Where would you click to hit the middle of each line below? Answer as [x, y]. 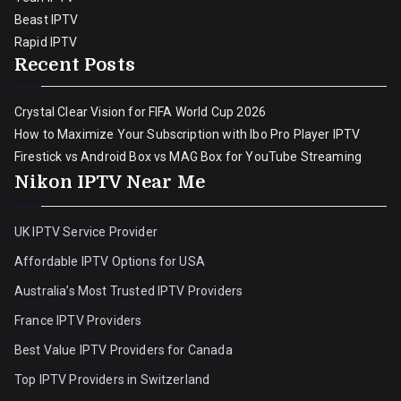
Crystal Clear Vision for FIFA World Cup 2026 [141, 112]
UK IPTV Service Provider [86, 232]
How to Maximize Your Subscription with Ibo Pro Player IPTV [188, 134]
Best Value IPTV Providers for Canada [124, 350]
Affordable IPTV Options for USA [110, 261]
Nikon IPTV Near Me [110, 182]
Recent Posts [75, 65]
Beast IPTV [47, 20]
